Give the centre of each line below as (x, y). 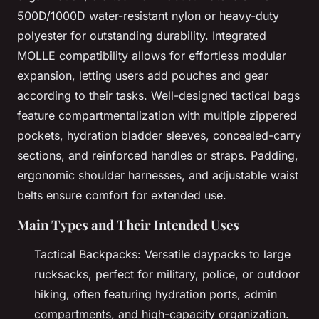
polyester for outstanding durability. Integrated (142, 35)
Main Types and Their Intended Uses (128, 224)
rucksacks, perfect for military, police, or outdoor (167, 274)
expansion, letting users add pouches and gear (143, 75)
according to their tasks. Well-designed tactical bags (158, 95)
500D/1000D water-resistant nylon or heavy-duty (148, 15)
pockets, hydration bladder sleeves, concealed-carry (159, 135)
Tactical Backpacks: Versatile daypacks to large (162, 254)
